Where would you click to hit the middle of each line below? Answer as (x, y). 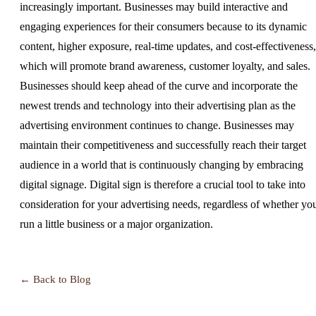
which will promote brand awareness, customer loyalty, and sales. (165, 66)
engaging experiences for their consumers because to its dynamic (163, 26)
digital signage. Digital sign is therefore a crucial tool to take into (163, 184)
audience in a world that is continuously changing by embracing (162, 164)
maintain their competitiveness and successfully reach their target (163, 145)
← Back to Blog (55, 279)
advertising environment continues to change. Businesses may (157, 125)
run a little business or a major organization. (116, 224)
